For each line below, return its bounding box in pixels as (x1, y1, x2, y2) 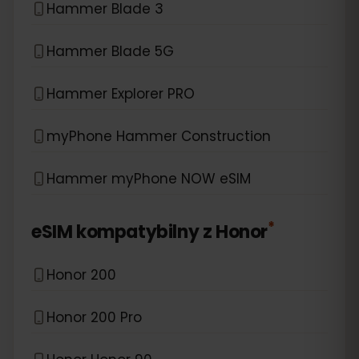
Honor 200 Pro (46, 307, 142, 327)
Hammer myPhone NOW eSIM (46, 168, 251, 188)
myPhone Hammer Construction (46, 126, 271, 146)
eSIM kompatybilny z (31, 220, 212, 244)
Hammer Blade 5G (46, 41, 174, 61)
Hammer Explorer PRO (46, 83, 195, 103)
